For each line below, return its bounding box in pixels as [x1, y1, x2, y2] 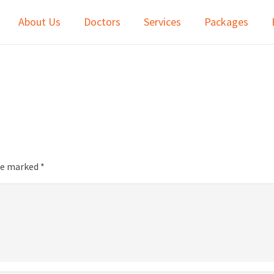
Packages [204, 15, 248, 29]
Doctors [84, 15, 120, 29]
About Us [18, 15, 61, 29]
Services [144, 15, 181, 29]
